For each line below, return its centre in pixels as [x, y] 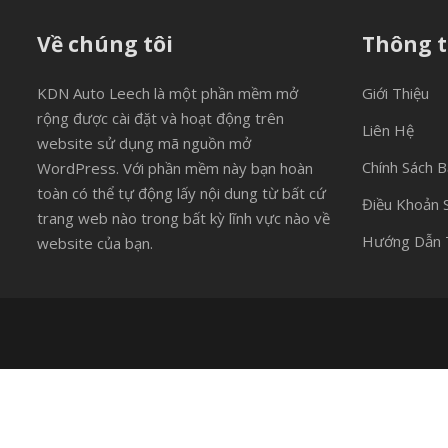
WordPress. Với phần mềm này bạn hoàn [175, 168]
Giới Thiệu [395, 93]
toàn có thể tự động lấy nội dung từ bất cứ [181, 193]
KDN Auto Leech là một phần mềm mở [167, 93]
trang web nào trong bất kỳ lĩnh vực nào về [183, 218]
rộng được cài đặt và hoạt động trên [160, 118]
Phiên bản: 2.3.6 [84, 422]
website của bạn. [95, 243]
